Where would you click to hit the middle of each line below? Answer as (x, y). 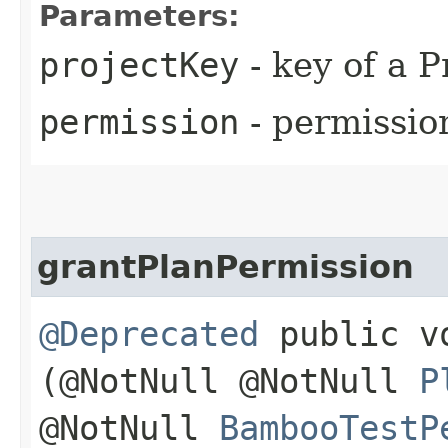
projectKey (139, 64)
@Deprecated (149, 333)
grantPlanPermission (225, 266)
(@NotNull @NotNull (229, 380)
